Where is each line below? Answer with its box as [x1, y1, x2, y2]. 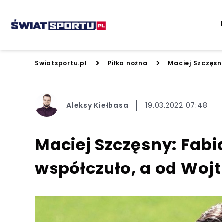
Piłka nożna [108, 59, 148, 67]
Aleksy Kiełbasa [66, 100, 129, 110]
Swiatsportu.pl [35, 59, 87, 67]
